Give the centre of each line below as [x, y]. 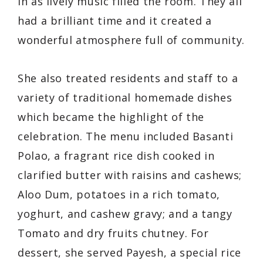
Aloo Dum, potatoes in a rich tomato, [119, 195]
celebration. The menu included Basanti [126, 136]
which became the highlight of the [111, 117]
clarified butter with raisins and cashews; [130, 175]
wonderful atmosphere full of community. [131, 40]
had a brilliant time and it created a [115, 21]
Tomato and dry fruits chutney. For [113, 233]
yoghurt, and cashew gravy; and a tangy [125, 214]
